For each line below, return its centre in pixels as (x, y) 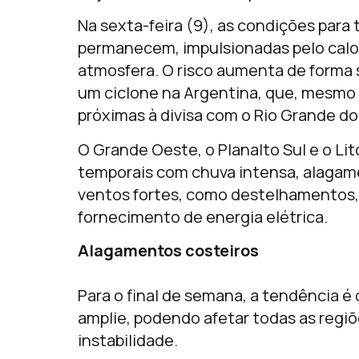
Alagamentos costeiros (168, 250)
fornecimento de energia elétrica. (203, 216)
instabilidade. (128, 340)
